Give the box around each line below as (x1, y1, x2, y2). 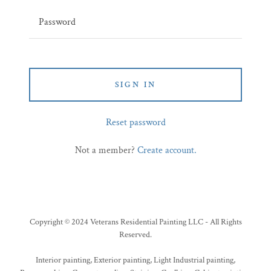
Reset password (105, 116, 166, 129)
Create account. (137, 144, 197, 157)
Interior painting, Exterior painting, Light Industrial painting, (36, 255, 235, 266)
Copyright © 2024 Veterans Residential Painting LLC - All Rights (29, 217, 242, 227)
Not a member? (74, 144, 135, 157)
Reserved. (119, 229, 152, 240)
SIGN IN (114, 79, 157, 90)
